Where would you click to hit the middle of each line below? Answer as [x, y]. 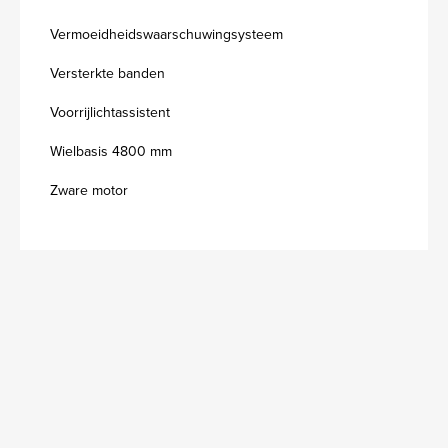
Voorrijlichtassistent [110, 112]
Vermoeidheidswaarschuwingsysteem [166, 34]
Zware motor [89, 190]
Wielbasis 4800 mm [111, 151]
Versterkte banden [107, 73]
